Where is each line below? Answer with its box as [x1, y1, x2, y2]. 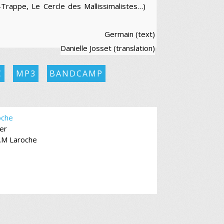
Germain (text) [104, 28, 155, 39]
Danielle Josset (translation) [60, 42, 155, 53]
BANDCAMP [49, 67, 103, 79]
